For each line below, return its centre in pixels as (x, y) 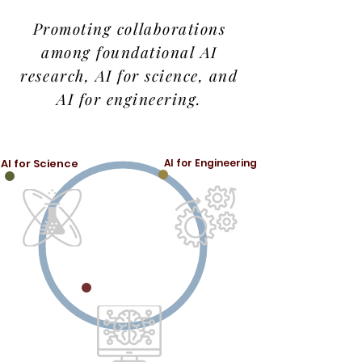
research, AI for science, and (129, 75)
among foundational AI (129, 52)
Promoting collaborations (129, 28)
